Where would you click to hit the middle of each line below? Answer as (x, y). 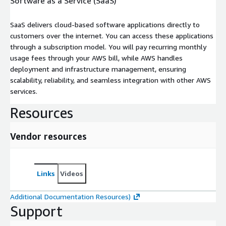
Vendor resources (48, 136)
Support (36, 211)
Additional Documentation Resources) (70, 196)
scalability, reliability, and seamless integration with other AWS (110, 80)
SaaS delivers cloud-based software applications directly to (105, 24)
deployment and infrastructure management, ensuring (98, 69)
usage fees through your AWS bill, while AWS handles (96, 58)
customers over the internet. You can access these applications (112, 35)
